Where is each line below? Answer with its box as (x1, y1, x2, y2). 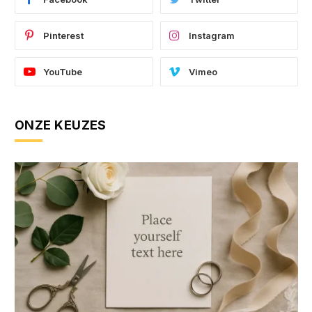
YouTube (43, 65, 82, 77)
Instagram (188, 29, 235, 41)
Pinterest (43, 29, 84, 41)
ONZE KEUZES (15, 117, 107, 132)
